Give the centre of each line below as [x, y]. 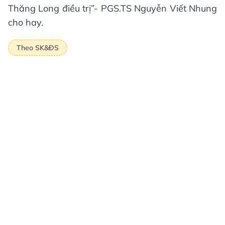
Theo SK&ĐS [38, 47]
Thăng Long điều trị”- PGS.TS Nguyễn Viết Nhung [113, 9]
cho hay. [26, 23]
